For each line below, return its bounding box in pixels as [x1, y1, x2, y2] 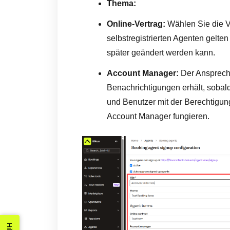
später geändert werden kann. [107, 48, 215, 57]
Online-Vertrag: [107, 19, 165, 28]
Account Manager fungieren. [107, 111, 209, 121]
